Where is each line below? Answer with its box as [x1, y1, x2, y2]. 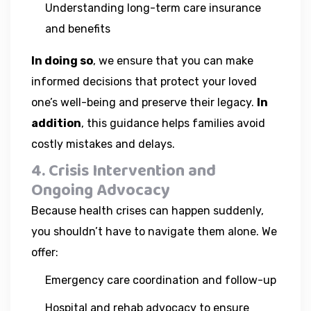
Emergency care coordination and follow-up [45, 273, 276, 287]
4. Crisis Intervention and [31, 157, 216, 185]
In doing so [31, 53, 93, 67]
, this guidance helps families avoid [81, 116, 265, 130]
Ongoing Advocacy [31, 176, 170, 204]
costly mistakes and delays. [31, 137, 175, 151]
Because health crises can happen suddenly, [31, 203, 264, 217]
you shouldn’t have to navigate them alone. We [31, 224, 277, 238]
